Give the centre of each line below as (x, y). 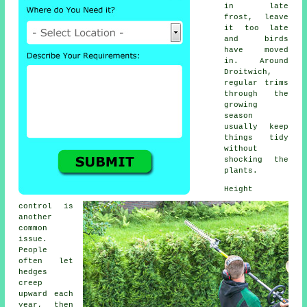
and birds (256, 39)
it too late (256, 28)
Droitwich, (248, 72)
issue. (33, 239)
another (36, 217)
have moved (256, 50)
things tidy (256, 137)
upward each (46, 294)
